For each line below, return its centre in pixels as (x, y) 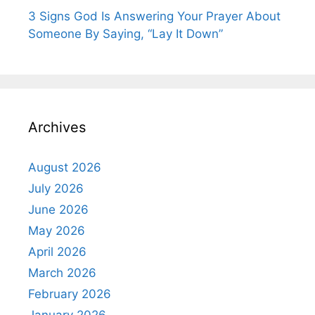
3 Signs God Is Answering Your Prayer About (154, 16)
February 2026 (70, 294)
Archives (57, 127)
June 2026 (58, 209)
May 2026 (57, 230)
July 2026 (56, 188)
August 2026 (65, 167)
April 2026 (57, 251)
